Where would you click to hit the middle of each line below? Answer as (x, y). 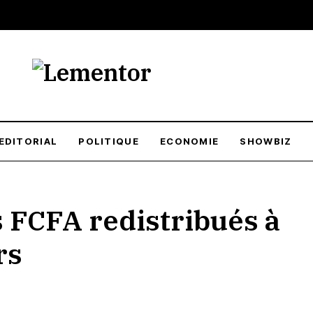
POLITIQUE (109, 141)
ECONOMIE (189, 141)
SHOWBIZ (266, 141)
